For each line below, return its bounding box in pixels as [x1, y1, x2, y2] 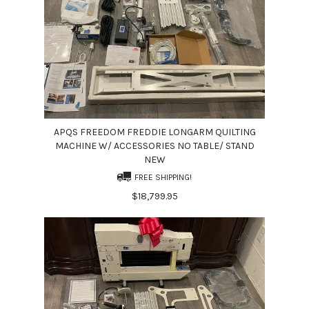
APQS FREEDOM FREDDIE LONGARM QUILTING [53, 126, 256, 138]
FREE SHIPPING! [134, 172, 192, 182]
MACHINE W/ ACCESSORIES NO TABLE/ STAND [54, 139, 255, 152]
